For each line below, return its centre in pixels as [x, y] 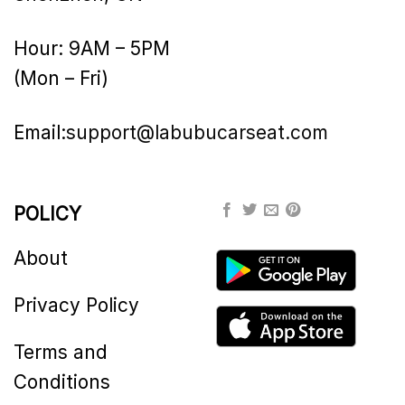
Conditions [62, 382]
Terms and [61, 353]
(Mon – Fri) [61, 78]
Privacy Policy [76, 306]
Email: [40, 132]
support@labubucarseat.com [197, 132]
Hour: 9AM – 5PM [92, 48]
